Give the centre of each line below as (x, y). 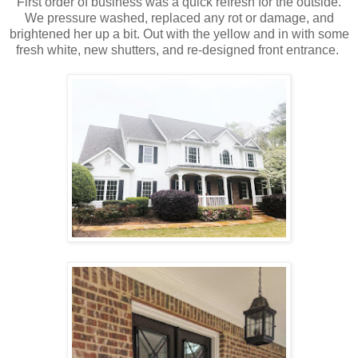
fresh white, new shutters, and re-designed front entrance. (179, 50)
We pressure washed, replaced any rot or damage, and (179, 18)
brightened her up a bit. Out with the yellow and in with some (179, 34)
